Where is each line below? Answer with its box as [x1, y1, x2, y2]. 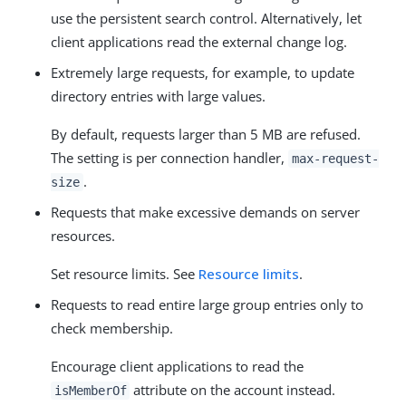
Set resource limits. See [51, 264, 198, 283]
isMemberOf [53, 382, 127, 398]
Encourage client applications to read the [51, 356, 304, 375]
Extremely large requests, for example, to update [51, 63, 354, 82]
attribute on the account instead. [130, 380, 336, 399]
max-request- [291, 150, 379, 166]
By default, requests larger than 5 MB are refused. [51, 124, 361, 143]
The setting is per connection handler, [51, 148, 288, 167]
